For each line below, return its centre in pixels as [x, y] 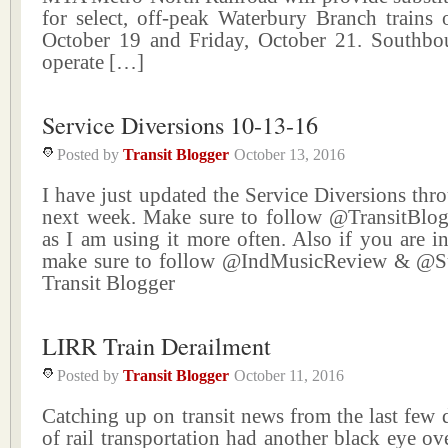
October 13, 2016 [289, 154]
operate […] [93, 62]
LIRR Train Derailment [156, 345]
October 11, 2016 [289, 375]
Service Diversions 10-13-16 [180, 124]
